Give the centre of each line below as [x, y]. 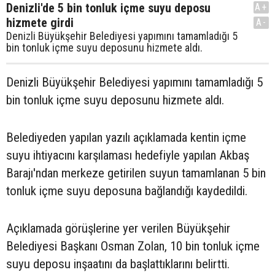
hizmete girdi [40, 23]
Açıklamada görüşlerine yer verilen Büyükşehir [118, 228]
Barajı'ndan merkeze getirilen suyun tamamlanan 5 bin [136, 173]
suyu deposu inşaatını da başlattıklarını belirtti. [118, 264]
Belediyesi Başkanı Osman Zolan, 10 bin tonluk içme [133, 246]
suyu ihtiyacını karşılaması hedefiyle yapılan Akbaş [128, 155]
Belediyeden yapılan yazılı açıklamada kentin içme [126, 137]
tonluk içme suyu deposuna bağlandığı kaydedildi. [127, 191]
